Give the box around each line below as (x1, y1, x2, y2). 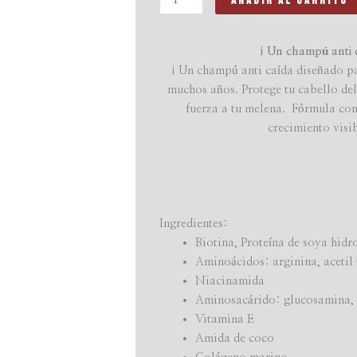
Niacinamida (195, 275, 265, 288)
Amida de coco (195, 332, 275, 345)
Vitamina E (195, 313, 255, 326)
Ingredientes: (159, 218, 229, 230)
